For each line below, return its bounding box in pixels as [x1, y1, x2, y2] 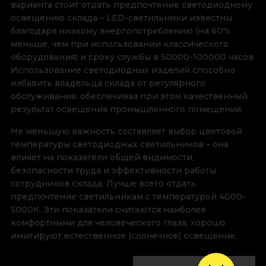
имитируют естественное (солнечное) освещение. [10, 230, 237, 242]
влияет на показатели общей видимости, [10, 152, 194, 163]
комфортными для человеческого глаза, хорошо [10, 217, 226, 229]
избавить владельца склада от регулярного [10, 78, 205, 89]
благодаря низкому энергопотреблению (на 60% [10, 26, 230, 37]
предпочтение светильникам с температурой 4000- [10, 191, 246, 202]
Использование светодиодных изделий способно [10, 65, 235, 76]
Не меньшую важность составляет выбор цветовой [10, 126, 242, 137]
